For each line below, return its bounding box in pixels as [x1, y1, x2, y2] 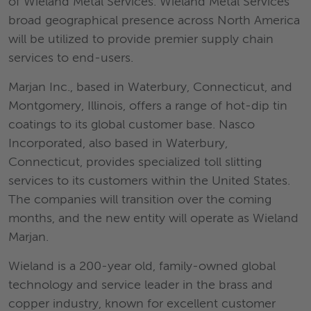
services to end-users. [8, 51, 133, 65]
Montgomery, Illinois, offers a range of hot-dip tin [8, 99, 287, 112]
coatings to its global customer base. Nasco [8, 118, 255, 131]
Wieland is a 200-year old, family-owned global [8, 260, 276, 273]
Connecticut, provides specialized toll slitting [8, 155, 262, 169]
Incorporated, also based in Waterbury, [8, 137, 228, 150]
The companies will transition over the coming [8, 193, 271, 206]
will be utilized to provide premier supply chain [8, 33, 274, 46]
